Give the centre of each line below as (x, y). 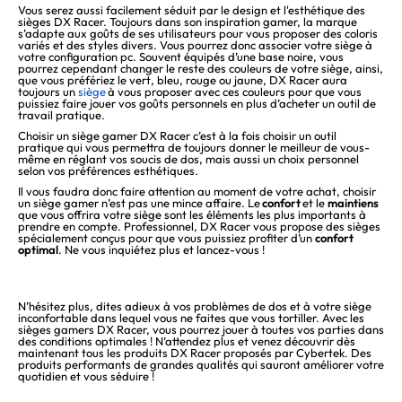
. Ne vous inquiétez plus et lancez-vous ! (162, 250)
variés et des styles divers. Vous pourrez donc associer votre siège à (195, 45)
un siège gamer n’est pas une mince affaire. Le (139, 203)
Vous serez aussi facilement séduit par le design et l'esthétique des (192, 10)
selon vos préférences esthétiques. (108, 171)
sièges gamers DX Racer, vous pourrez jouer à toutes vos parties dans (201, 330)
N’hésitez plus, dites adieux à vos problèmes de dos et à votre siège (195, 306)
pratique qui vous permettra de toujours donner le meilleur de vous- (194, 148)
